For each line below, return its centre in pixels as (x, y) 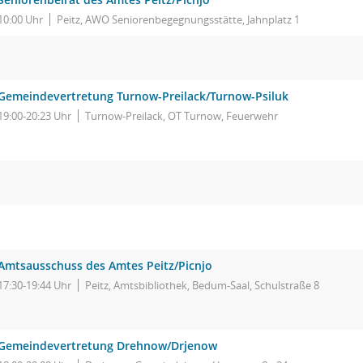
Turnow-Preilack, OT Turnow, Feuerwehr (181, 116)
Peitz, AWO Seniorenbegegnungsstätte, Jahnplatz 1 (178, 19)
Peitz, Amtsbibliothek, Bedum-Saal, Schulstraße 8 (202, 285)
